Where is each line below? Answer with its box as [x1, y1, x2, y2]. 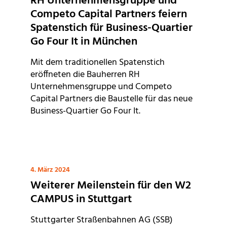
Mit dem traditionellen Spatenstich [30, 55, 165, 70]
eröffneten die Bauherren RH [30, 67, 140, 83]
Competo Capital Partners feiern [30, 6, 187, 24]
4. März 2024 [30, 164, 70, 176]
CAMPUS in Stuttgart [30, 191, 132, 209]
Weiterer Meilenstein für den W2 [30, 177, 191, 195]
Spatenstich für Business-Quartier [30, 19, 193, 37]
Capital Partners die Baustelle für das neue [30, 92, 193, 107]
